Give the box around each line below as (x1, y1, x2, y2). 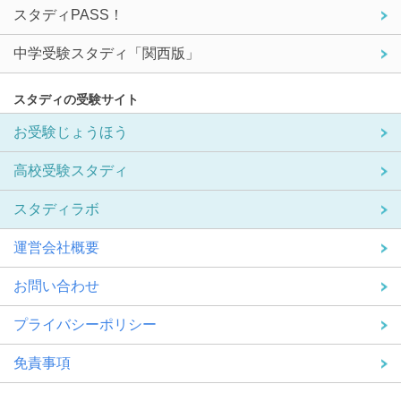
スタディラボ (13, 201, 99, 218)
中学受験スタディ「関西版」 (13, 46, 200, 62)
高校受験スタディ (13, 163, 128, 179)
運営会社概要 (13, 240, 99, 256)
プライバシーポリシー (13, 317, 157, 333)
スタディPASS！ (13, 7, 124, 23)
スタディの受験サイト (13, 92, 139, 107)
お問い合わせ (13, 278, 99, 294)
